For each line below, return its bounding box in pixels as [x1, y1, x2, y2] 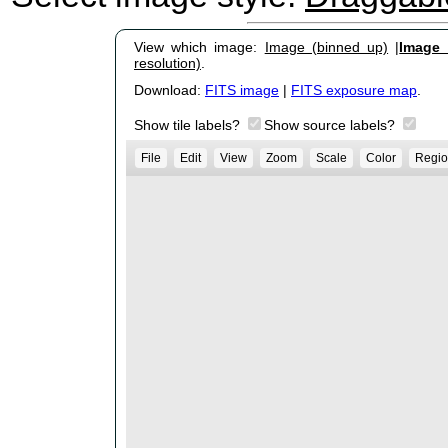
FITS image [205, 82, 279, 99]
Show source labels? [264, 117, 399, 134]
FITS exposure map [291, 82, 417, 99]
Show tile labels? [134, 117, 244, 134]
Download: [134, 82, 205, 99]
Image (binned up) [264, 39, 389, 56]
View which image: [134, 39, 265, 56]
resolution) [134, 55, 201, 72]
